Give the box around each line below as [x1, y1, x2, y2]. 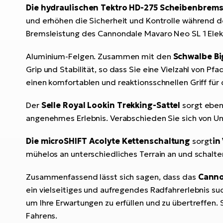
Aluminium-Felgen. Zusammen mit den [26, 51, 173, 61]
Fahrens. [26, 210, 58, 221]
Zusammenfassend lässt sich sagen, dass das [26, 171, 198, 182]
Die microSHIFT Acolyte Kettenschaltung [26, 135, 191, 146]
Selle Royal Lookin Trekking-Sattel [41, 100, 181, 110]
